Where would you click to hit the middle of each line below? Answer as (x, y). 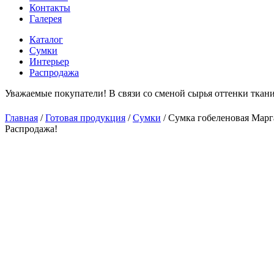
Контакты (50, 8)
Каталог (46, 39)
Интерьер (49, 61)
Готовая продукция (85, 118)
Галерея (46, 19)
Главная (21, 118)
